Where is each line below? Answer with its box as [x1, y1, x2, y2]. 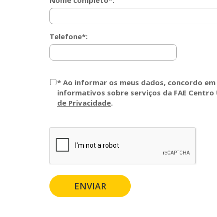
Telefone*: [49, 31, 88, 41]
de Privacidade [57, 98, 111, 108]
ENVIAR [74, 180, 106, 192]
